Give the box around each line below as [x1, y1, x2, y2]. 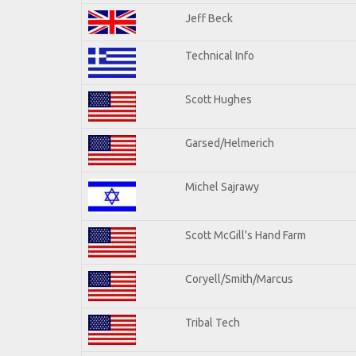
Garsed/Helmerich [185, 136, 274, 149]
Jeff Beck [185, 11, 233, 25]
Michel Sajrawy [185, 180, 259, 193]
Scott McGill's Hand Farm [185, 228, 306, 242]
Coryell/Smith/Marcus [185, 272, 293, 285]
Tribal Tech [185, 315, 240, 329]
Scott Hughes [185, 92, 252, 106]
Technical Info [185, 48, 254, 62]
